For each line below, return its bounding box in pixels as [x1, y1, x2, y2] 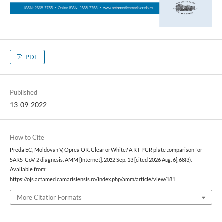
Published [9, 88, 37, 97]
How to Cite [9, 133, 44, 142]
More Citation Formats [16, 193, 82, 201]
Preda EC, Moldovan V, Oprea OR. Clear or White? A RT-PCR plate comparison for [9, 147, 202, 153]
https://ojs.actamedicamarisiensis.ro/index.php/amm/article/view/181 [9, 176, 175, 183]
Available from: [9, 166, 47, 173]
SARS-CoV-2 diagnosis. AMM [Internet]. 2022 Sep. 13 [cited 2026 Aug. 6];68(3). [9, 157, 192, 163]
